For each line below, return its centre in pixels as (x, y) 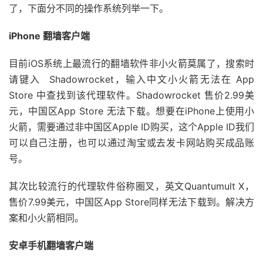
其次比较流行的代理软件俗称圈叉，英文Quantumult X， (131, 186)
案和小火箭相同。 (46, 218)
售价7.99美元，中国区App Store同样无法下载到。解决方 (131, 202)
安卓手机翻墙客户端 (51, 245)
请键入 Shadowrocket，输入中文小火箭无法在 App (131, 79)
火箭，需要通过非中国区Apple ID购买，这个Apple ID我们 (131, 127)
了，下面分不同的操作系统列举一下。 (89, 8)
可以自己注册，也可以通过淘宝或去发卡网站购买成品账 (131, 143)
